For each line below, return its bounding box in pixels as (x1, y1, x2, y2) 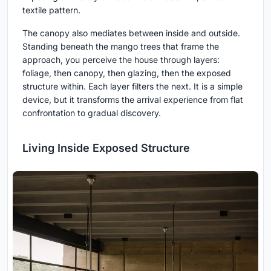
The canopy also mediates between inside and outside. (22, 27, 240, 38)
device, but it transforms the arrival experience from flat (22, 94, 243, 105)
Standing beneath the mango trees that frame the (22, 41, 219, 51)
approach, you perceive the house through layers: (22, 54, 220, 65)
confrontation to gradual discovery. (22, 107, 161, 118)
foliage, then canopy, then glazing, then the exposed (22, 67, 231, 78)
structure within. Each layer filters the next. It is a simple (22, 80, 243, 91)
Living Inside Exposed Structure (22, 141, 190, 154)
